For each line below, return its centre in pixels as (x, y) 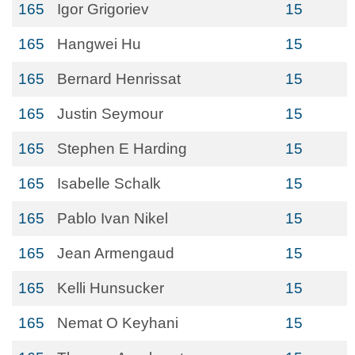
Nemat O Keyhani (118, 323)
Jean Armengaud (116, 253)
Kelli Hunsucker (111, 288)
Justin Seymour (110, 114)
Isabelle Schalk (109, 183)
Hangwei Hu (99, 44)
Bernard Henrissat (119, 79)
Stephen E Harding (122, 149)
